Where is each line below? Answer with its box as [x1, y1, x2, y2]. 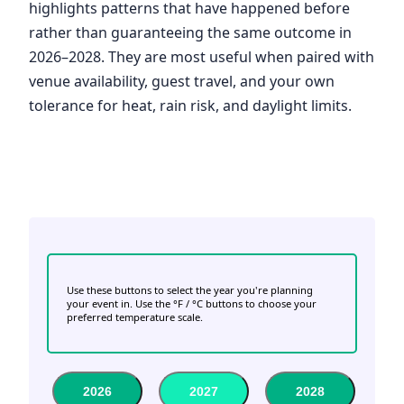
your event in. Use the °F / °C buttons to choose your [67, 297, 317, 311]
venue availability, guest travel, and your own [29, 70, 335, 91]
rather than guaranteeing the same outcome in [29, 22, 352, 42]
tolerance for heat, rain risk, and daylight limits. [29, 95, 352, 115]
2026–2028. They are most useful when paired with [29, 46, 374, 67]
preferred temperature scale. [67, 310, 203, 325]
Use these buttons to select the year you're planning [67, 283, 313, 298]
